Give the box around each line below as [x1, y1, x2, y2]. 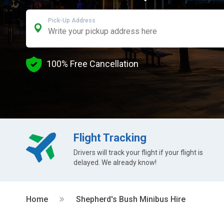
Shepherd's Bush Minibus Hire [76, 194, 185, 204]
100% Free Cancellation [44, 58, 138, 69]
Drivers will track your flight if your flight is [73, 148, 203, 156]
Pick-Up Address [48, 17, 95, 24]
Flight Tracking [73, 131, 147, 144]
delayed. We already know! [73, 158, 157, 166]
